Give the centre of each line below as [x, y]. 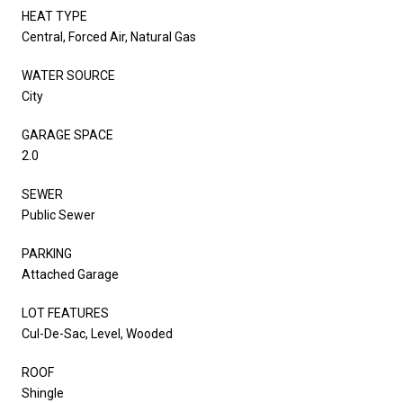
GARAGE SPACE [67, 134]
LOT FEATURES [65, 313]
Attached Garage [70, 274]
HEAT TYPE [54, 16]
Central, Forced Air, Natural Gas [109, 36]
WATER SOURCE [68, 75]
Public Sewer [58, 215]
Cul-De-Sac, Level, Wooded [97, 333]
